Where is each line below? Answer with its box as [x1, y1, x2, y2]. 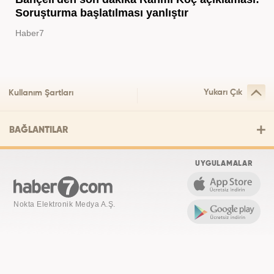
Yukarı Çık [204, 88, 242, 97]
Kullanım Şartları [9, 89, 73, 98]
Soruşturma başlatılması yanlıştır [15, 7, 188, 20]
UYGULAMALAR [195, 160, 253, 168]
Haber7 [15, 28, 44, 39]
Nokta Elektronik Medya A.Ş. [13, 200, 116, 209]
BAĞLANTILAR [9, 125, 68, 135]
